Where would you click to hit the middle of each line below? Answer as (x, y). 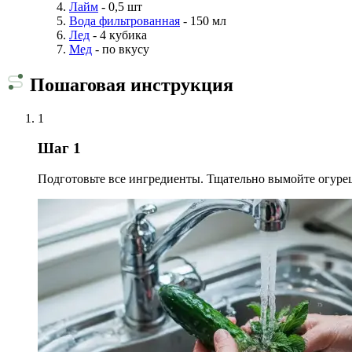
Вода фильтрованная (125, 20)
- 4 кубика (118, 35)
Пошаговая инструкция (129, 84)
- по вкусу (121, 49)
